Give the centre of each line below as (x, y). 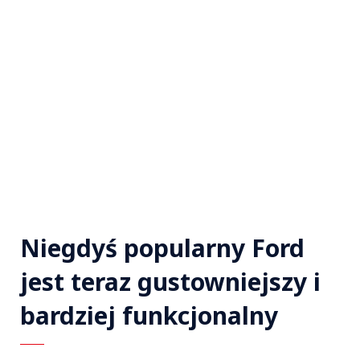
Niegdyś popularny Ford (166, 248)
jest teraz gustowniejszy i (170, 282)
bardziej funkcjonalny (149, 316)
